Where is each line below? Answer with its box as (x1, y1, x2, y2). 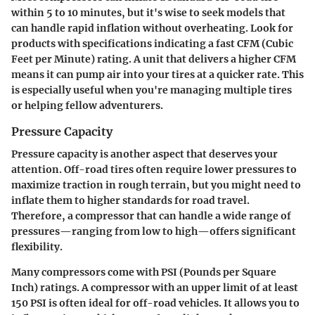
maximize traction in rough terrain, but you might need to (11, 179, 301, 192)
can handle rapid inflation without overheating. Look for (11, 21, 293, 34)
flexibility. (11, 240, 63, 254)
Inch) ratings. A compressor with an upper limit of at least (11, 281, 298, 295)
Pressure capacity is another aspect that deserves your (11, 148, 278, 161)
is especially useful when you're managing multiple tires (11, 83, 292, 96)
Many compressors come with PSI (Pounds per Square (11, 266, 276, 279)
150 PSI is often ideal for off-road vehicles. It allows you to (11, 297, 300, 310)
